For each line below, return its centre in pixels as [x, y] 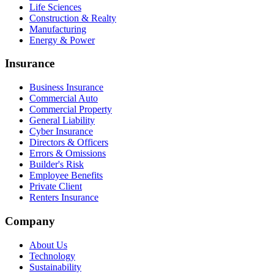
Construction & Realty [73, 18]
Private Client [56, 187]
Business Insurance [66, 87]
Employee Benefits [66, 176]
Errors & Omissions [68, 154]
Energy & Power [62, 40]
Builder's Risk [57, 165]
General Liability [62, 120]
